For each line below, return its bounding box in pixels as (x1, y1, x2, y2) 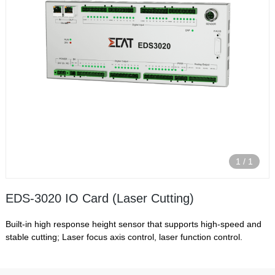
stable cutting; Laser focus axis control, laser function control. (5, 231, 242, 242)
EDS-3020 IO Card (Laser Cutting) (5, 191, 194, 205)
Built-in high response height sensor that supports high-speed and (5, 219, 261, 229)
